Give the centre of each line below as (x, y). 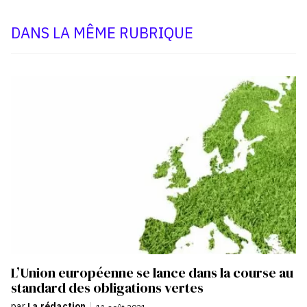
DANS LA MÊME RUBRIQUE (102, 33)
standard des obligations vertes (107, 288)
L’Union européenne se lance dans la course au (152, 273)
